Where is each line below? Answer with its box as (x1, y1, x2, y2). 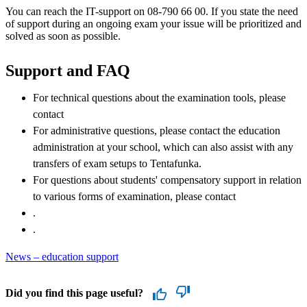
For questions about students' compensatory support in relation (33, 173, 302, 186)
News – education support (5, 250, 119, 262)
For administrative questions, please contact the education (33, 124, 280, 136)
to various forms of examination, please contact (33, 190, 236, 202)
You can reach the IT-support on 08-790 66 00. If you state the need (5, 5, 298, 17)
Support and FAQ (5, 61, 130, 79)
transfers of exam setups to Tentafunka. (33, 157, 201, 169)
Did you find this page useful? (5, 286, 143, 299)
